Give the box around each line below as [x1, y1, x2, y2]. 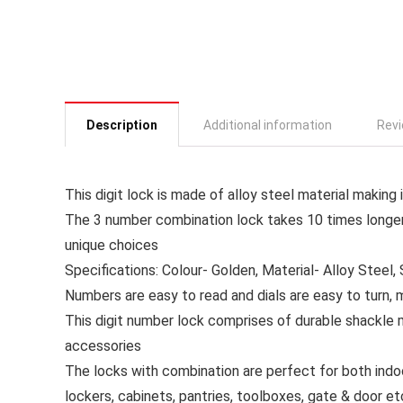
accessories [65, 337, 141, 355]
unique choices [65, 237, 158, 255]
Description [86, 118, 157, 133]
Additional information [203, 118, 332, 133]
